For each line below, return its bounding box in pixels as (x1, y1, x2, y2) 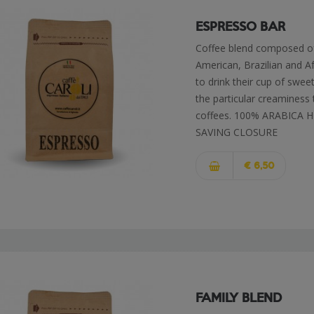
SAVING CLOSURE (196, 125, 278, 139)
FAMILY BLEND (196, 288, 282, 306)
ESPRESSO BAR (196, 17, 286, 34)
